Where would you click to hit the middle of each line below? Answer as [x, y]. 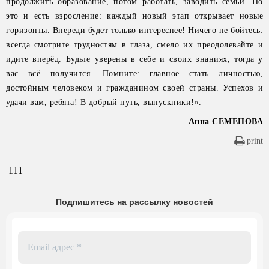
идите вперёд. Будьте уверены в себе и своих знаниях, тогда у [134, 59]
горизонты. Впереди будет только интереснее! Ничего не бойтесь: [134, 30]
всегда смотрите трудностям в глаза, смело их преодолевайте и [134, 45]
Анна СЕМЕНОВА [225, 122]
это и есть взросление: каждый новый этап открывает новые [134, 16]
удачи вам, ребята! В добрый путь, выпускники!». [104, 102]
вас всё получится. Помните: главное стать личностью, [134, 74]
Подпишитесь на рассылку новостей [134, 202]
